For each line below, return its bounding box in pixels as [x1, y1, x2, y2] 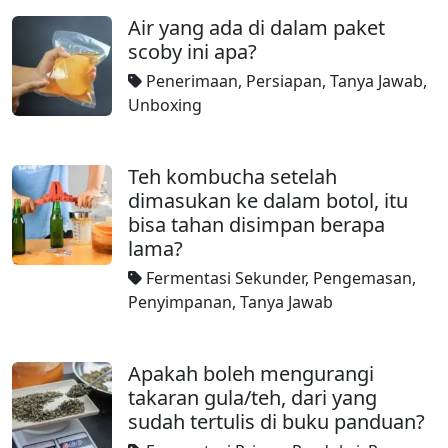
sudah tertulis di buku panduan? [128, 408, 425, 435]
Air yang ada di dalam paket [128, 14, 385, 41]
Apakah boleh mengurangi [128, 360, 374, 387]
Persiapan [246, 70, 322, 92]
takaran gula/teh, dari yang [128, 384, 377, 411]
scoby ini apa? [128, 38, 257, 65]
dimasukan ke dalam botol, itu [128, 187, 408, 214]
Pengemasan [313, 267, 412, 289]
